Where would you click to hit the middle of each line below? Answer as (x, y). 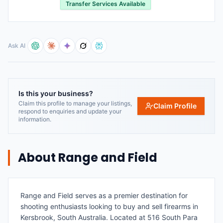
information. (35, 119)
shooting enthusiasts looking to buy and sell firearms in (109, 206)
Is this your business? (56, 93)
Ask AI (17, 46)
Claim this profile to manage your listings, (75, 103)
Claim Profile (175, 106)
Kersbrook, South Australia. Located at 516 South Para (109, 217)
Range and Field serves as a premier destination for (104, 195)
